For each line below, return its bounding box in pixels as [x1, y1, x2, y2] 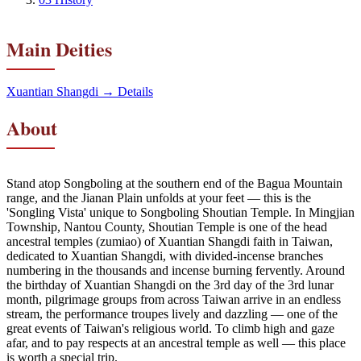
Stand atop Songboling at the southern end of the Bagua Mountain [6, 176, 342, 190]
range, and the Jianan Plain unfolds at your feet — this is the [6, 190, 311, 205]
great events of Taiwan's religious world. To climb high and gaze [6, 321, 334, 335]
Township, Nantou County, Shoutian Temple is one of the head [6, 219, 327, 234]
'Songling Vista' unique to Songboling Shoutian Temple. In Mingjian [6, 205, 355, 219]
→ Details [102, 84, 153, 98]
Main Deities [6, 34, 112, 63]
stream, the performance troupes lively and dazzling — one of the [6, 306, 338, 321]
